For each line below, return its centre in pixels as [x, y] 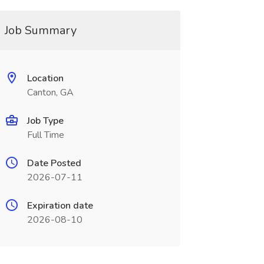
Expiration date [60, 206]
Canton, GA [50, 93]
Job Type [45, 121]
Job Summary [40, 30]
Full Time [45, 135]
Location [45, 78]
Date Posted [54, 163]
